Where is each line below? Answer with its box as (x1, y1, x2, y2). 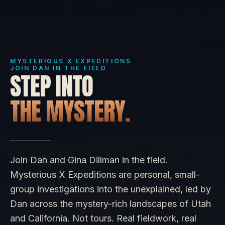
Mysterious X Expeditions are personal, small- (10, 169, 200, 180)
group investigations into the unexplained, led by (10, 184, 211, 194)
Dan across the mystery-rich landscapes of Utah (10, 198, 211, 209)
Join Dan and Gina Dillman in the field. (10, 155, 168, 165)
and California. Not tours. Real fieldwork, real (10, 213, 196, 223)
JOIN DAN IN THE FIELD (10, 64, 107, 72)
